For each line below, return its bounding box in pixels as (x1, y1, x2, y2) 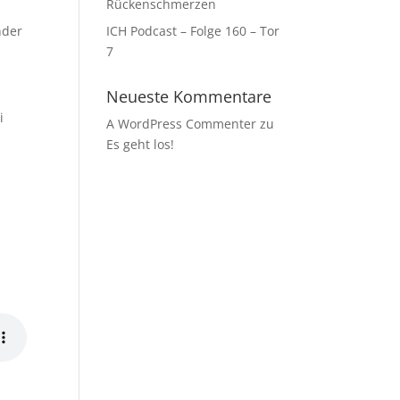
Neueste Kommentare (106, 86, 272, 107)
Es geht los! (106, 136, 175, 153)
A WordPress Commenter (106, 115, 257, 132)
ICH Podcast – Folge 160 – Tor (106, 22, 280, 39)
